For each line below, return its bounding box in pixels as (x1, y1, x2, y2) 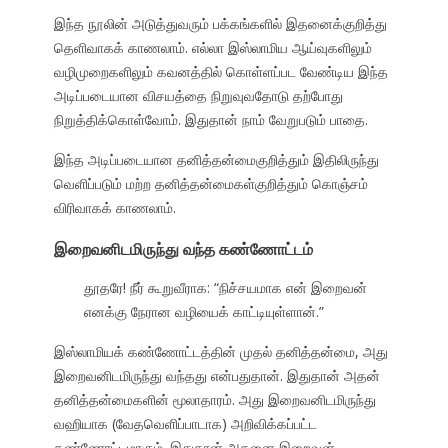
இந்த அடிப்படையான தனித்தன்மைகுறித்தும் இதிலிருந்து (53, 150, 379, 170)
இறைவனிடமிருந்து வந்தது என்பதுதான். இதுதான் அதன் (53, 366, 380, 386)
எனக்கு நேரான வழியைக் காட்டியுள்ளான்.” (83, 302, 324, 322)
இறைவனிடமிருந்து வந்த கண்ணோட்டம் (53, 236, 313, 261)
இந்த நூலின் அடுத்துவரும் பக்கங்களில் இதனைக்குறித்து (53, 14, 387, 34)
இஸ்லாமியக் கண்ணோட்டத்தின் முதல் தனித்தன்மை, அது (53, 342, 388, 362)
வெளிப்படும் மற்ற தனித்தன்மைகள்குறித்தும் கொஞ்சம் (53, 174, 368, 194)
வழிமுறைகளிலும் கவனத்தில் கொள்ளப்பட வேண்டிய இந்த (53, 62, 388, 82)
